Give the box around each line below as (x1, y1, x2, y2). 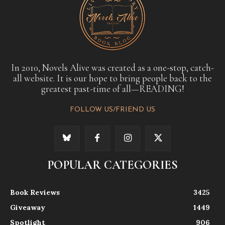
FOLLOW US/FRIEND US (70, 106, 155, 114)
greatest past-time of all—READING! (41, 83, 184, 95)
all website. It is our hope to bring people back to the (13, 72, 212, 84)
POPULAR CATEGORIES (47, 157, 178, 172)
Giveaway (10, 202, 45, 212)
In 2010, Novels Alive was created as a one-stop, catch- (11, 62, 214, 74)
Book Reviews (10, 187, 60, 197)
